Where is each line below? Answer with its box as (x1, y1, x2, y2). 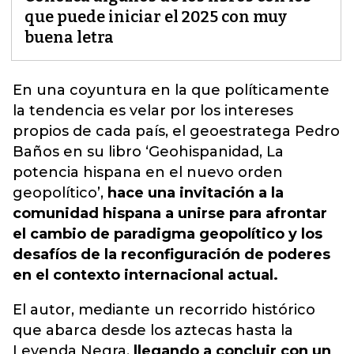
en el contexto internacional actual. (13, 266, 278, 284)
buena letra (24, 28, 114, 47)
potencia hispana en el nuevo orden (13, 164, 283, 181)
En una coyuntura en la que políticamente (13, 81, 330, 99)
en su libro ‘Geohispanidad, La (63, 143, 284, 160)
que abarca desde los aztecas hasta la (13, 322, 293, 339)
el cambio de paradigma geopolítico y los (13, 225, 322, 243)
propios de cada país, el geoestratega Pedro (13, 122, 340, 140)
